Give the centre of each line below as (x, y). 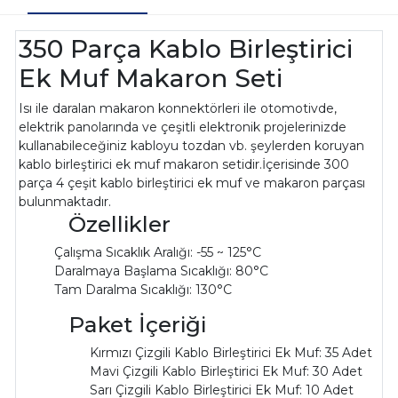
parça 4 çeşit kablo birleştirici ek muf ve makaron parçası (192, 183)
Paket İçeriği (113, 324)
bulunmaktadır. (65, 201)
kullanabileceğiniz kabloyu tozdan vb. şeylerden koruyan (192, 145)
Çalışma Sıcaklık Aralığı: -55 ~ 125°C (158, 252)
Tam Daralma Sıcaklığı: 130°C (143, 289)
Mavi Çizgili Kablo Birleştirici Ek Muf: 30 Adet (227, 371)
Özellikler (95, 223)
